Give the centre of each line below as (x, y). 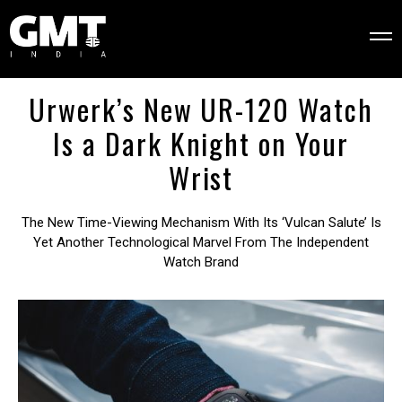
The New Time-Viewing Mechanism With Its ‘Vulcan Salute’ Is (201, 222)
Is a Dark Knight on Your (201, 143)
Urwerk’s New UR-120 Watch (201, 109)
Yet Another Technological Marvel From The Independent (201, 242)
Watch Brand (201, 262)
